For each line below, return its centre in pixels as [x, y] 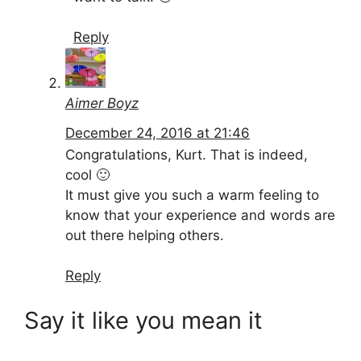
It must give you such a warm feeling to [192, 195]
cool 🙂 [87, 174]
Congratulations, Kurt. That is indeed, [187, 154]
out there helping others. [145, 235]
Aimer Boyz [102, 104]
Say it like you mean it [143, 320]
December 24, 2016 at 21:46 [158, 133]
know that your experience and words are [200, 215]
